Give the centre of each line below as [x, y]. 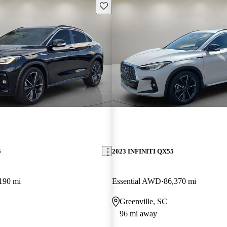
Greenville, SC [143, 201]
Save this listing [123, 5]
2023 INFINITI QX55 [143, 151]
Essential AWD [136, 181]
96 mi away [138, 213]
